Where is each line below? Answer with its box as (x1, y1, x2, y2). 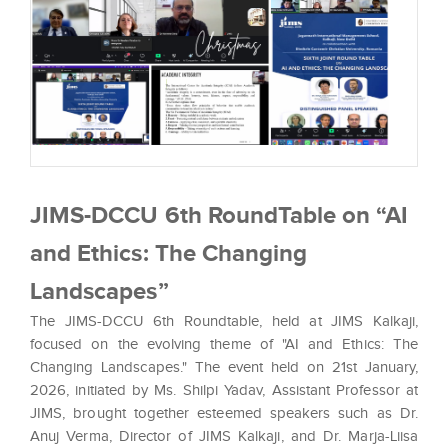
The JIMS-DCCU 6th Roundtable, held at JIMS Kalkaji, (30, 313, 418, 330)
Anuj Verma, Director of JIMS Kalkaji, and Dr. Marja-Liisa (30, 428, 418, 445)
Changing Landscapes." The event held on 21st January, (30, 359, 418, 376)
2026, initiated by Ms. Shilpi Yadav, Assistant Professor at (30, 382, 418, 399)
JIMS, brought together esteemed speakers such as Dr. (30, 405, 418, 422)
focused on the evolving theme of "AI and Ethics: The (30, 336, 418, 353)
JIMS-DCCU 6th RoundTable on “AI (30, 201, 409, 229)
